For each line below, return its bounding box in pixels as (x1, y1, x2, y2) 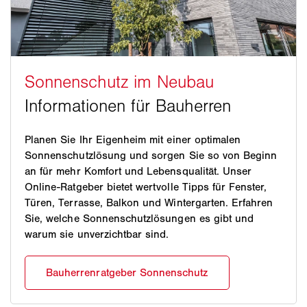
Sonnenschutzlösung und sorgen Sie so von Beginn (25, 148, 278, 162)
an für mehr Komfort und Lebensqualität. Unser (25, 164, 252, 177)
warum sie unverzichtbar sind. (25, 227, 169, 241)
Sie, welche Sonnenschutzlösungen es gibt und (25, 211, 254, 225)
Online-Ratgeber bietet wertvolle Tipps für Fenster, (25, 180, 267, 193)
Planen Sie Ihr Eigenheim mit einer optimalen (25, 132, 241, 146)
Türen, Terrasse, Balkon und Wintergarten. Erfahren (25, 195, 273, 209)
